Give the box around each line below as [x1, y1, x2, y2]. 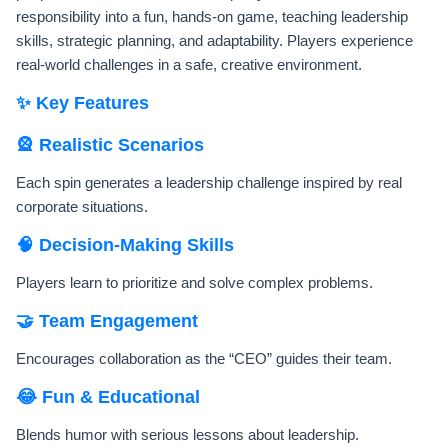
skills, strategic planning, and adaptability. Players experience [16, 32, 413, 50]
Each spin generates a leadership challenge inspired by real [16, 174, 402, 192]
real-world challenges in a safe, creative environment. [16, 56, 362, 74]
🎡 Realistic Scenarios [16, 135, 204, 156]
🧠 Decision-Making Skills [16, 235, 234, 256]
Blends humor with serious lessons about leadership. [16, 426, 359, 444]
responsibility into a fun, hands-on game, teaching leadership [16, 8, 408, 26]
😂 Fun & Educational [16, 387, 200, 408]
